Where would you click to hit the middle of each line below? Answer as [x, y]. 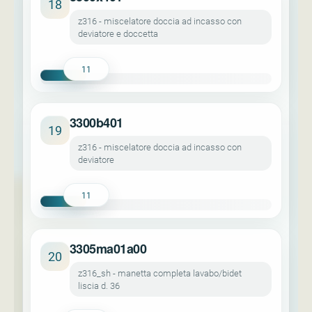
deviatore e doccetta [118, 33]
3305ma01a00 [108, 249]
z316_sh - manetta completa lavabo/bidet [160, 273]
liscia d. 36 [99, 286]
